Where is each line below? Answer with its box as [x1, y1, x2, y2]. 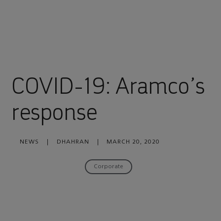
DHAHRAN [56, 139, 89, 145]
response [12, 99, 98, 125]
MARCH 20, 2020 [107, 139, 160, 145]
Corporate [94, 163, 123, 170]
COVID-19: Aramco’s [12, 73, 205, 99]
